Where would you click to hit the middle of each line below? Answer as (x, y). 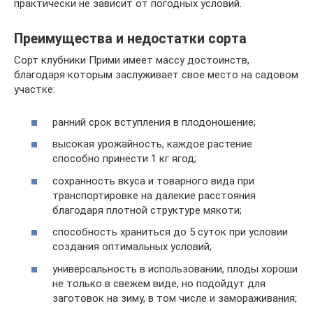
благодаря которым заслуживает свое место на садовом (156, 75)
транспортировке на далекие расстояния (154, 195)
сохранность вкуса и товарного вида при (153, 181)
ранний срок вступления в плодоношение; (154, 122)
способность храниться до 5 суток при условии (170, 232)
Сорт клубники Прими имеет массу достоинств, (132, 60)
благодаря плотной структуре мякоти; (147, 210)
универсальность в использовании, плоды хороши (175, 269)
